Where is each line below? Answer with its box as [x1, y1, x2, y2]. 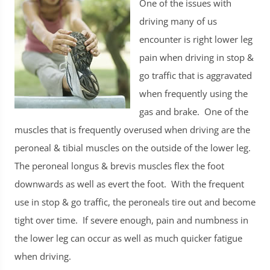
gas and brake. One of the [139, 105, 248, 118]
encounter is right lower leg [139, 33, 253, 45]
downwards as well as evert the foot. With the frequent [14, 177, 244, 190]
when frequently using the [139, 87, 248, 99]
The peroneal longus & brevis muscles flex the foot [14, 159, 224, 172]
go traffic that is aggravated [139, 69, 252, 81]
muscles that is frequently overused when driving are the [14, 123, 250, 136]
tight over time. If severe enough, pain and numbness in [14, 213, 248, 226]
